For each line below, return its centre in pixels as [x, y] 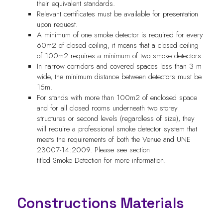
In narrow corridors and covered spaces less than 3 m [119, 66]
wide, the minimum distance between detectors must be [119, 77]
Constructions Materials [102, 203]
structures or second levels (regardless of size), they [115, 119]
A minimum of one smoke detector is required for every [120, 35]
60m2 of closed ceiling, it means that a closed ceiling [117, 46]
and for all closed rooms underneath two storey [107, 108]
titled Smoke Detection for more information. [102, 161]
